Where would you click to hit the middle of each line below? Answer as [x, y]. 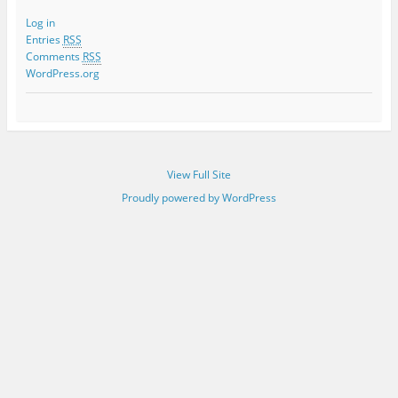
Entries [44, 39]
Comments [54, 56]
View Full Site [199, 174]
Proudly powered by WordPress [199, 197]
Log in [40, 22]
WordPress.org [62, 73]
